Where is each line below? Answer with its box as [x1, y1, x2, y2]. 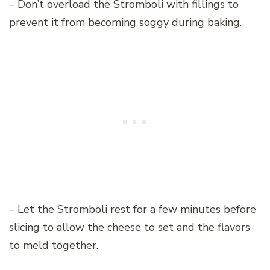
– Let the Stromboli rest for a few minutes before [9, 202, 256, 217]
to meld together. [9, 238, 98, 253]
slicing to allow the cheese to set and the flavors [9, 220, 250, 235]
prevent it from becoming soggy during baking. [9, 15, 242, 30]
